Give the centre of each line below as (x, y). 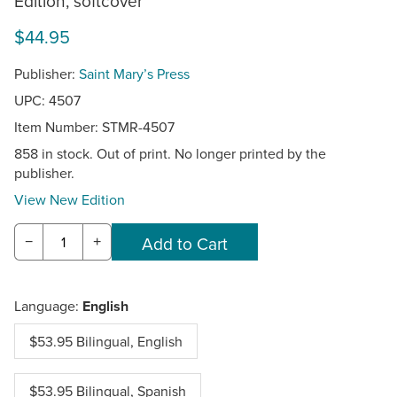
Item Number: (58, 127)
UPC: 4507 (47, 101)
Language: (48, 305)
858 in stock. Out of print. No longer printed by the (170, 154)
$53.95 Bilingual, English (106, 341)
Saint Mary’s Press (134, 74)
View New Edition (70, 200)
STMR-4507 (138, 127)
